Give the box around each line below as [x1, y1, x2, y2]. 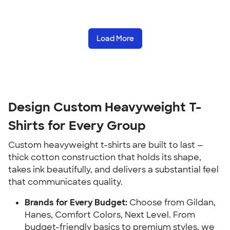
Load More [96, 34, 134, 43]
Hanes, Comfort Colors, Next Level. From [25, 209, 195, 220]
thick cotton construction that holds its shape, [8, 152, 201, 163]
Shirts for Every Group [8, 118, 146, 133]
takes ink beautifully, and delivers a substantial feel [8, 164, 219, 175]
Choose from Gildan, [127, 197, 216, 208]
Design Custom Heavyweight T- [8, 99, 201, 115]
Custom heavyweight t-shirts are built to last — [8, 140, 203, 150]
